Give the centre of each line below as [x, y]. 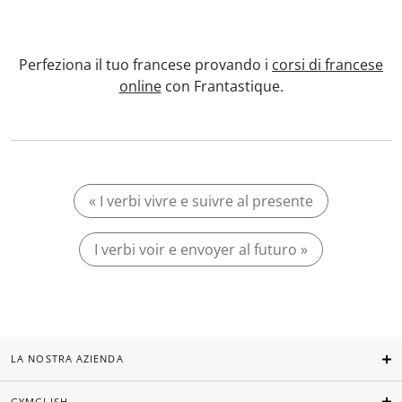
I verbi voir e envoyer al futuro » [201, 249]
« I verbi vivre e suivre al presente [201, 201]
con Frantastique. [222, 86]
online [140, 86]
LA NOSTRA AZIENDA [67, 359]
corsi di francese [328, 65]
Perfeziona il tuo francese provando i [145, 65]
